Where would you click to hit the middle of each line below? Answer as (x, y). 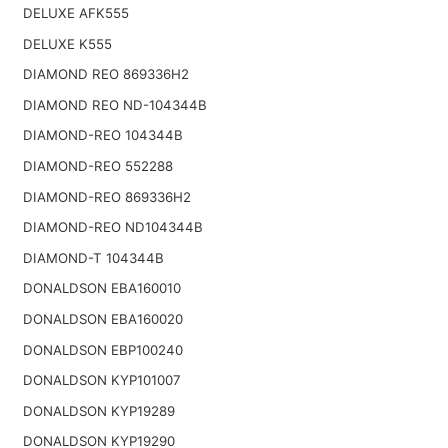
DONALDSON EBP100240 (102, 349)
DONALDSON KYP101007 (101, 380)
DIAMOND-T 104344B (93, 257)
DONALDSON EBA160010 (101, 288)
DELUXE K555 (67, 43)
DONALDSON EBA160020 (102, 318)
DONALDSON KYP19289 (98, 410)
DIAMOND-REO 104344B (102, 135)
